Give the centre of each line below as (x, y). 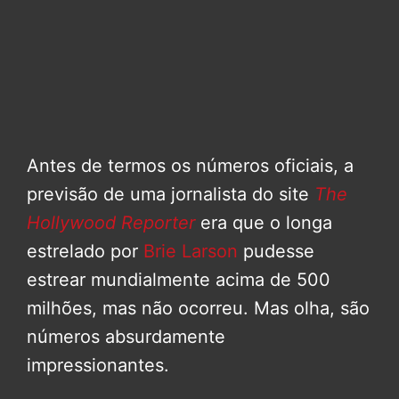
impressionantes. (98, 366)
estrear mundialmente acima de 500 (179, 280)
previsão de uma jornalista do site (171, 195)
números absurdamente (126, 337)
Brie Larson (191, 252)
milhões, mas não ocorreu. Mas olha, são (198, 309)
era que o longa (264, 223)
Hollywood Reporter (111, 223)
